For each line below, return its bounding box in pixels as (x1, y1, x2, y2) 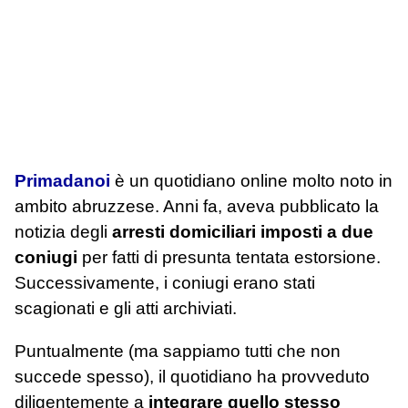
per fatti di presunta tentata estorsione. (77, 247, 381, 267)
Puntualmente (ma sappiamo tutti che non (15, 342, 341, 362)
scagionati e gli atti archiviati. (15, 298, 237, 318)
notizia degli (15, 221, 112, 241)
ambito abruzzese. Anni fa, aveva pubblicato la (15, 196, 379, 216)
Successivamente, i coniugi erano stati (15, 272, 315, 292)
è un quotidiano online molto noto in (110, 170, 393, 190)
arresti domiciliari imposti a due (112, 221, 373, 241)
